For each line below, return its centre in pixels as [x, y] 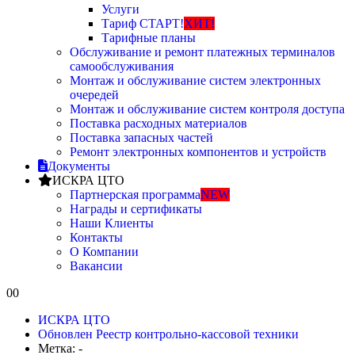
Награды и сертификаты [136, 209]
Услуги [120, 9]
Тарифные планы [149, 38]
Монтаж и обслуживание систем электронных [195, 80]
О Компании [104, 252]
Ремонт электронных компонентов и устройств [198, 152]
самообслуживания [122, 66]
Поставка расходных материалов [158, 123]
